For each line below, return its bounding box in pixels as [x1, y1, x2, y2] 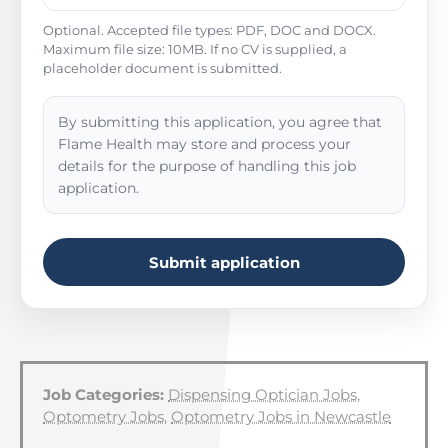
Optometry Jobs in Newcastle [171, 407, 391, 426]
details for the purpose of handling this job [58, 157, 356, 175]
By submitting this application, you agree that [58, 113, 382, 131]
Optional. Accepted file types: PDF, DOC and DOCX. [43, 22, 376, 38]
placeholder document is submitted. [43, 60, 282, 76]
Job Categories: [43, 385, 164, 404]
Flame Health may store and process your [58, 135, 351, 153]
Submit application [148, 252, 300, 272]
